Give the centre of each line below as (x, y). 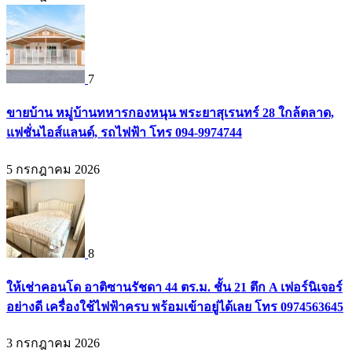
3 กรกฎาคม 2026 (53, 343)
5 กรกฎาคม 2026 (53, 169)
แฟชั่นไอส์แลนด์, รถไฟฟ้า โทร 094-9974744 (124, 133)
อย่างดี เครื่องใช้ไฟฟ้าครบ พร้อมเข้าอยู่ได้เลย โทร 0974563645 (175, 306)
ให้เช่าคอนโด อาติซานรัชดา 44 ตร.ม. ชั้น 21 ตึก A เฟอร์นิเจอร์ (174, 287)
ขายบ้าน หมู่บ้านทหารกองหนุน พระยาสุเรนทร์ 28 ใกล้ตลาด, (170, 113)
